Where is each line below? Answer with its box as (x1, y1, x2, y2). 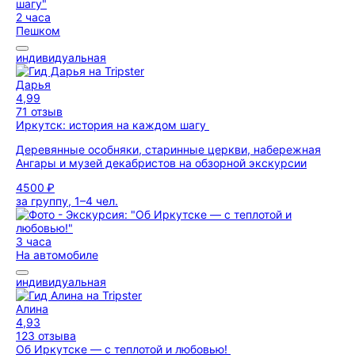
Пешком (16, 24, 60, 37)
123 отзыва (16, 329, 76, 342)
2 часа (16, 10, 51, 24)
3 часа (16, 235, 52, 248)
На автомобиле (16, 248, 98, 261)
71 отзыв (16, 105, 63, 118)
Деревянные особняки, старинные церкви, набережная (16, 143, 321, 156)
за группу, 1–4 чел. (16, 194, 118, 208)
